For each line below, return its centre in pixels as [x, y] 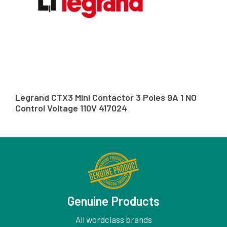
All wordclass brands [113, 220]
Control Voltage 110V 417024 [71, 108]
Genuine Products [113, 201]
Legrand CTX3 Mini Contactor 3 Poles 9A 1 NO [106, 98]
